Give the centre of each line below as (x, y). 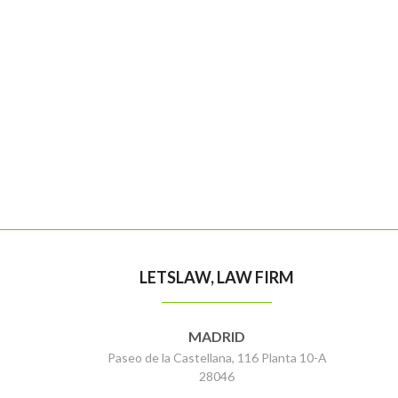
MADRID (217, 337)
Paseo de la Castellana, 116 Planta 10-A (217, 358)
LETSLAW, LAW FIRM (217, 278)
